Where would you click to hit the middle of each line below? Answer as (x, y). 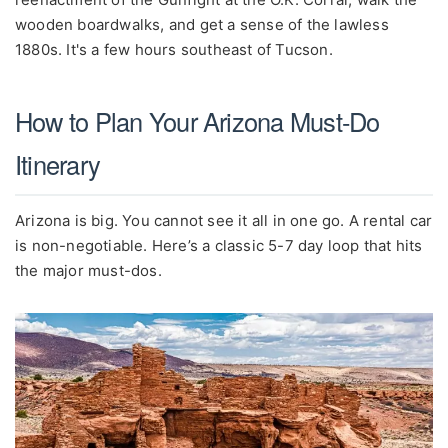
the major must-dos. (88, 271)
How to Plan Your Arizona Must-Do (197, 121)
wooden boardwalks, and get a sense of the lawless (202, 24)
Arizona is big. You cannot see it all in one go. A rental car (224, 221)
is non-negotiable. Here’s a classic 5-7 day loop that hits (219, 246)
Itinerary (58, 164)
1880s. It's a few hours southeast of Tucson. (174, 49)
